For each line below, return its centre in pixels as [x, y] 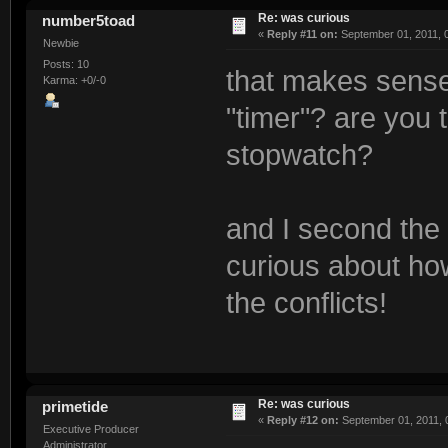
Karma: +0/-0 [74, 80]
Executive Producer [90, 428]
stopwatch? [299, 154]
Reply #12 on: [302, 419]
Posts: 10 [65, 64]
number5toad [89, 20]
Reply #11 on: [302, 33]
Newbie [60, 42]
